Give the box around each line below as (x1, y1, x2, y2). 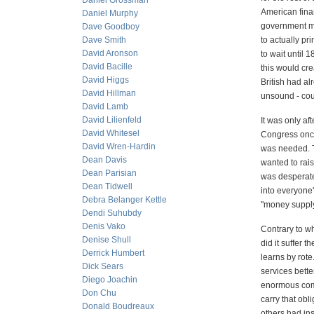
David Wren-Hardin (82, 142, 156, 151)
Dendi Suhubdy (82, 208, 142, 218)
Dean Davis (82, 155, 127, 165)
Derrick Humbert (82, 248, 144, 258)
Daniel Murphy (82, 8, 138, 18)
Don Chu (82, 288, 116, 298)
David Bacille (82, 62, 132, 71)
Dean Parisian (82, 168, 137, 178)
